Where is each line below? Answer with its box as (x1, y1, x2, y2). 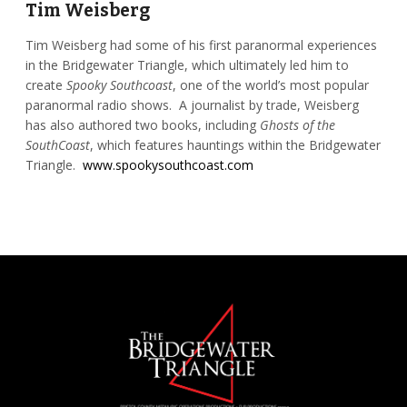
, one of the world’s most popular (172, 76, 369, 94)
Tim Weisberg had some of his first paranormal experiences (25, 36, 377, 55)
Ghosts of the (259, 116, 335, 134)
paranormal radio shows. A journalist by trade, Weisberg (25, 96, 359, 114)
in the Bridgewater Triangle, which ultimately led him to (25, 56, 349, 74)
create (25, 76, 66, 94)
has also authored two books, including (25, 116, 260, 134)
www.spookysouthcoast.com (82, 156, 253, 174)
